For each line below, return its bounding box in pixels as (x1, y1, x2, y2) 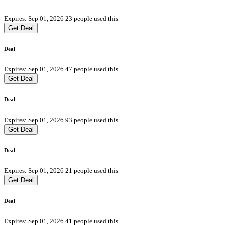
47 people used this (65, 65, 118, 73)
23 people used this (65, 15, 118, 23)
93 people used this (65, 116, 118, 124)
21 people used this (65, 166, 118, 174)
